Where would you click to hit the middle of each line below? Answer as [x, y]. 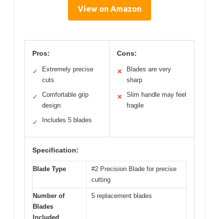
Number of [49, 196]
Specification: [55, 150]
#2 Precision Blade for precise [134, 169]
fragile [135, 105]
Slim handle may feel [156, 94]
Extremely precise [68, 69]
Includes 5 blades [67, 120]
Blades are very [149, 69]
